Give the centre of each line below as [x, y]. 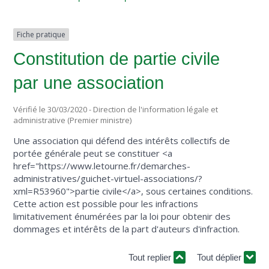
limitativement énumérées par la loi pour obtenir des [122, 216]
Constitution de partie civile [117, 59]
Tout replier [151, 258]
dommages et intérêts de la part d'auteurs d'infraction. [127, 228]
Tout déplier [220, 258]
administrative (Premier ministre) [73, 120]
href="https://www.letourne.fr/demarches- [102, 165]
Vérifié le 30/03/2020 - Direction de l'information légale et [116, 109]
